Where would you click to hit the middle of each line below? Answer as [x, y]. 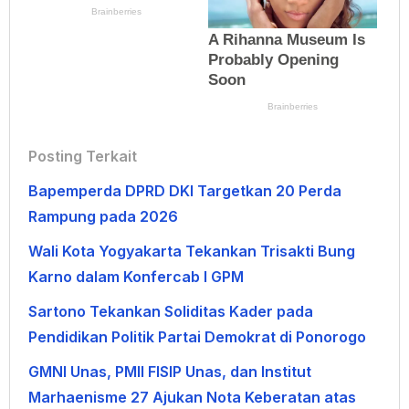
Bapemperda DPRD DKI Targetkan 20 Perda [185, 191]
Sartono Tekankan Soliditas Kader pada [171, 312]
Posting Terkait [83, 157]
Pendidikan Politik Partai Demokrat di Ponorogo [197, 337]
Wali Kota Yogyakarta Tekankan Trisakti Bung [192, 252]
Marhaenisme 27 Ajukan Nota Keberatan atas [192, 398]
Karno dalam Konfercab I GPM [136, 277]
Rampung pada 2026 [103, 217]
